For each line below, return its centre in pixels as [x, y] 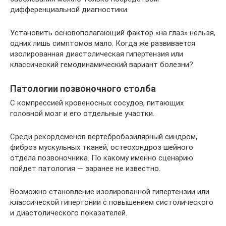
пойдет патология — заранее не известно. [85, 168]
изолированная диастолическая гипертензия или [97, 54]
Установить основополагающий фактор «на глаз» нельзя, [113, 33]
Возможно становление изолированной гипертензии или [110, 191]
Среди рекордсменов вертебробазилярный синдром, [104, 136]
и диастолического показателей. [69, 213]
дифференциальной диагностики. [69, 9]
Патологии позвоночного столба [83, 88]
